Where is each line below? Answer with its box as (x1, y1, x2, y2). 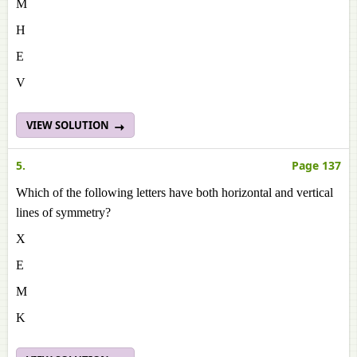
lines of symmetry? (16, 206, 111, 219)
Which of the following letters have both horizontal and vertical (16, 186, 333, 199)
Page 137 (292, 158, 341, 173)
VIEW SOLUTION (26, 118, 112, 132)
